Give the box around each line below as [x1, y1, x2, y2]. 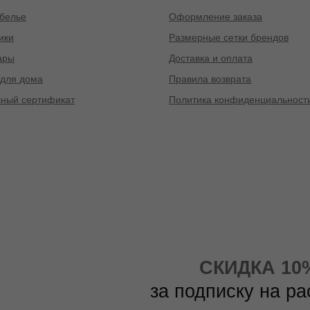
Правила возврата [169, 73, 251, 85]
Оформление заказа [169, 11, 262, 23]
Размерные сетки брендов [169, 32, 289, 44]
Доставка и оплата [169, 53, 253, 64]
